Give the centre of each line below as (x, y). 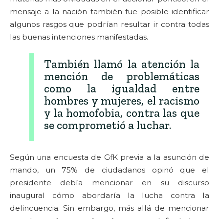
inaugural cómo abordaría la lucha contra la (109, 195)
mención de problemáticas (122, 76)
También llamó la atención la (122, 64)
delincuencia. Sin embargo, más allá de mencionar (109, 208)
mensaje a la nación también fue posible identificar (109, 11)
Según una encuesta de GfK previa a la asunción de (109, 157)
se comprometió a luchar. (108, 125)
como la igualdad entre (122, 88)
